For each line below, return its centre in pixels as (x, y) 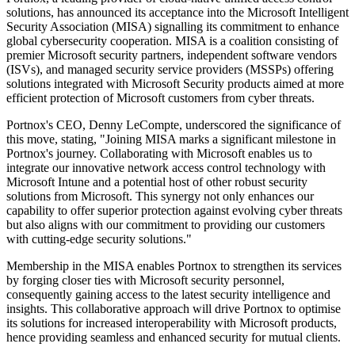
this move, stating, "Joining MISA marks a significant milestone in (171, 139)
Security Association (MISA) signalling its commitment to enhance (173, 27)
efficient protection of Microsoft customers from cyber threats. (160, 98)
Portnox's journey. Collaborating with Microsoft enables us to (159, 154)
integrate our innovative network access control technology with (166, 168)
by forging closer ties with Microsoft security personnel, (145, 281)
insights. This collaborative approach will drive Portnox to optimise (174, 309)
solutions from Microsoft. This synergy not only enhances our (160, 197)
